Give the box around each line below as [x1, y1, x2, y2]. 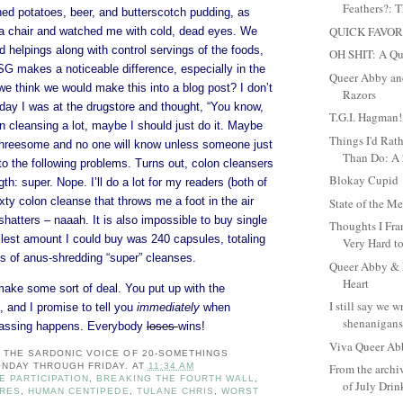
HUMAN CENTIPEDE [28, 385, 130, 396]
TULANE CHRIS [136, 385, 214, 396]
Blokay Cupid [329, 172, 399, 189]
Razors [343, 85, 377, 103]
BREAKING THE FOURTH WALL [96, 372, 255, 383]
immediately [137, 300, 200, 314]
